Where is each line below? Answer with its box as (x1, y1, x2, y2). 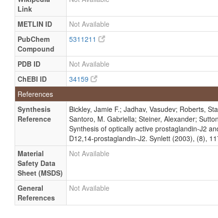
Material (18, 148, 44, 158)
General (18, 183, 43, 193)
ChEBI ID (18, 74, 47, 84)
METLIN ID (18, 19, 52, 29)
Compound (18, 44, 54, 54)
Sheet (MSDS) (18, 168, 63, 178)
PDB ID (18, 59, 40, 69)
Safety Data (18, 158, 55, 168)
